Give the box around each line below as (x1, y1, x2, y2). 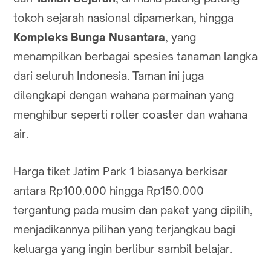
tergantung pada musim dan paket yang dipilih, (13, 203, 253, 217)
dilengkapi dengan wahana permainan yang (13, 88, 234, 102)
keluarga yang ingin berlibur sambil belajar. (13, 241, 232, 255)
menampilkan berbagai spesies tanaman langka (13, 49, 258, 63)
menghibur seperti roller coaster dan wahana (13, 107, 247, 121)
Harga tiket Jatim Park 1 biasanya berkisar (13, 164, 228, 178)
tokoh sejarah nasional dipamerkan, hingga (13, 10, 233, 24)
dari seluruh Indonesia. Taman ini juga (13, 68, 204, 82)
